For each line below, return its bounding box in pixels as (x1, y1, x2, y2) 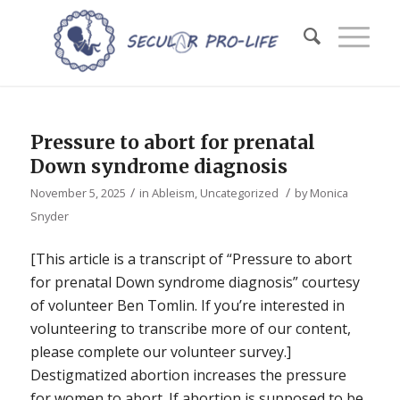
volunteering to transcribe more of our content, (29, 318, 351, 338)
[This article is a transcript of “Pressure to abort (29, 248, 352, 269)
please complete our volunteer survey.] (29, 341, 291, 362)
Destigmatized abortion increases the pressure (29, 364, 346, 385)
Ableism (151, 185, 195, 201)
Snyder (29, 208, 69, 224)
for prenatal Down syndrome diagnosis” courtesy (29, 271, 360, 292)
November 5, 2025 (29, 185, 126, 201)
